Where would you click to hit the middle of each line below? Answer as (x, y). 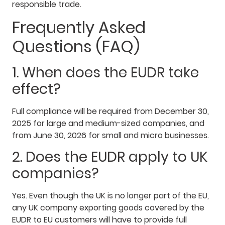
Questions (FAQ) (76, 46)
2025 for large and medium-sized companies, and (108, 123)
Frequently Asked (79, 27)
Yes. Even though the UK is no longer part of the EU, (110, 196)
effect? (36, 89)
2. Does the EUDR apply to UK (110, 157)
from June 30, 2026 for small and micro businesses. (110, 135)
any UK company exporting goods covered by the (108, 208)
